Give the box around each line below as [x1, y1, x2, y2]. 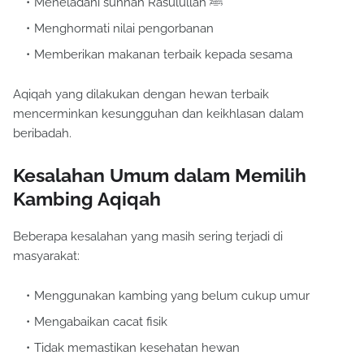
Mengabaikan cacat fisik [34, 314, 167, 330]
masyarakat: [13, 249, 80, 264]
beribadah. [13, 126, 71, 141]
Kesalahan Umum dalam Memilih [13, 164, 306, 187]
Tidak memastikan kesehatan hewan [34, 340, 240, 356]
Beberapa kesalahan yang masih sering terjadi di [13, 229, 283, 245]
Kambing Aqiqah [13, 188, 161, 210]
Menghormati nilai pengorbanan [34, 21, 214, 37]
